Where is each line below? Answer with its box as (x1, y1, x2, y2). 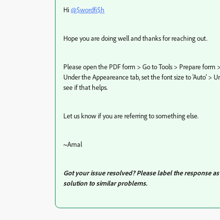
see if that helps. (63, 82, 108, 91)
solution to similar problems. (63, 178, 147, 187)
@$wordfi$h (71, 5, 105, 14)
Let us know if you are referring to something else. (63, 111, 198, 120)
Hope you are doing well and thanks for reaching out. (63, 33, 207, 42)
